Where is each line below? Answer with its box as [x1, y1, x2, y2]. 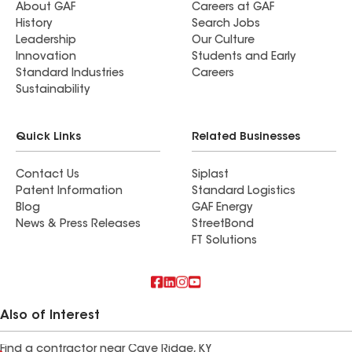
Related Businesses [192, 132, 300, 143]
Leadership [16, 35, 76, 46]
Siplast [192, 170, 229, 181]
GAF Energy [192, 203, 252, 214]
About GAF [16, 2, 75, 13]
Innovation [16, 52, 76, 63]
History [16, 19, 52, 30]
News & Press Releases [16, 219, 141, 230]
